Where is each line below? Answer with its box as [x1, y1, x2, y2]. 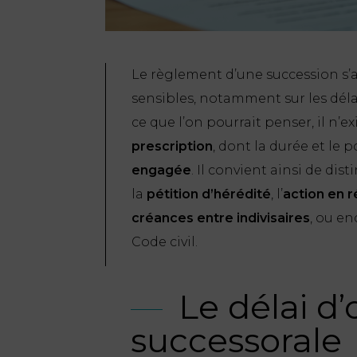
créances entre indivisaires [131, 210, 310, 226]
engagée [131, 162, 191, 178]
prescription [131, 138, 213, 154]
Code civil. [131, 233, 198, 249]
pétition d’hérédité [147, 186, 271, 202]
